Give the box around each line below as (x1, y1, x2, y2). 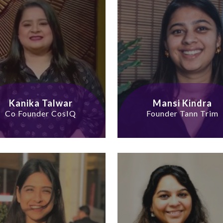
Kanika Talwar (8, 98, 73, 109)
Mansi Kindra (153, 98, 212, 109)
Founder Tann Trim (146, 109, 219, 118)
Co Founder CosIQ (5, 109, 76, 118)
